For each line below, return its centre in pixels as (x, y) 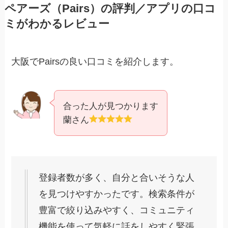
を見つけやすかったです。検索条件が (117, 194)
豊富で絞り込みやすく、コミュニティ (117, 210)
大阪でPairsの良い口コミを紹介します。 (95, 61)
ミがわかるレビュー (57, 24)
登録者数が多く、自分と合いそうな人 (117, 178)
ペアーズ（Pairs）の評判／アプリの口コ (110, 8)
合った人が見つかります (111, 106)
